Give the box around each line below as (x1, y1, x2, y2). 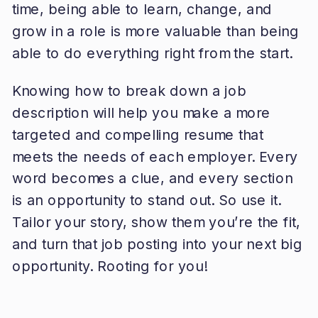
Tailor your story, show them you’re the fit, (11, 213, 301, 231)
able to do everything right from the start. (11, 44, 292, 62)
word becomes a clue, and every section (11, 170, 293, 187)
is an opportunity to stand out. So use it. (11, 191, 281, 209)
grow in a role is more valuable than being (11, 22, 300, 40)
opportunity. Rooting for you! (11, 257, 207, 275)
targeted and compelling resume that (11, 126, 263, 143)
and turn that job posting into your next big (11, 235, 303, 253)
